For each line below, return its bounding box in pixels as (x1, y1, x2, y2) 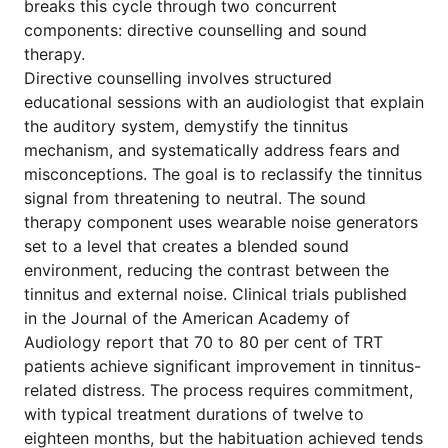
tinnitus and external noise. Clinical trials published (24, 284, 407, 304)
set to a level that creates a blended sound (24, 236, 349, 256)
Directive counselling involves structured (24, 68, 332, 88)
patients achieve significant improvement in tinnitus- (24, 356, 421, 376)
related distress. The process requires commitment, (24, 380, 413, 400)
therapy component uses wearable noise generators (24, 212, 418, 232)
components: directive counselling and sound (24, 20, 367, 40)
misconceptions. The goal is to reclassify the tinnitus (24, 164, 422, 184)
